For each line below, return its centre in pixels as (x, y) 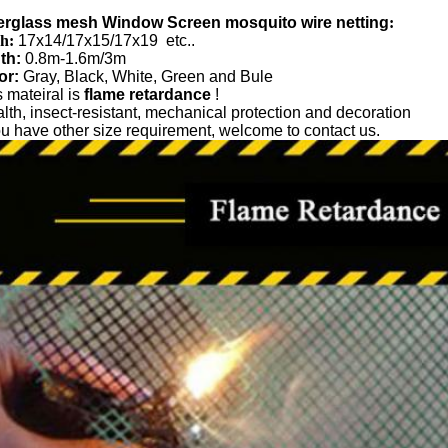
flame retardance (147, 94)
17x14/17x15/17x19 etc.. (106, 40)
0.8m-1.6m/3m (73, 58)
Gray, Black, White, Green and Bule (150, 76)
